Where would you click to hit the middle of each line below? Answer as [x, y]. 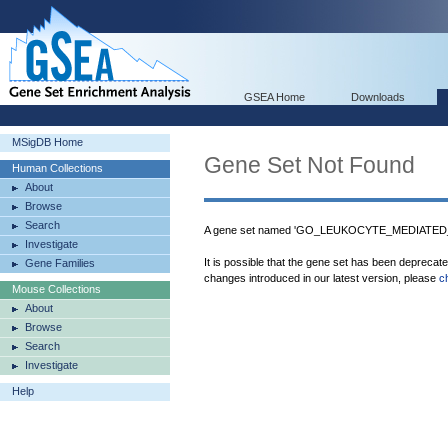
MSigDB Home [47, 142]
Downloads [378, 97]
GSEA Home [274, 97]
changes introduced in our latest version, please [321, 278]
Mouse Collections [56, 289]
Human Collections [57, 168]
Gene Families [60, 263]
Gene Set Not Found [309, 165]
